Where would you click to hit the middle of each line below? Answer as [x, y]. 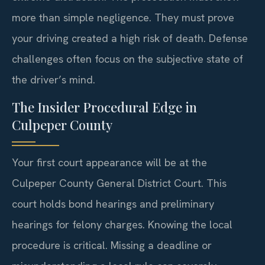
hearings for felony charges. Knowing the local [122, 225]
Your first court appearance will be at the [109, 163]
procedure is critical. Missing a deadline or [112, 245]
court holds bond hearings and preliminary [113, 204]
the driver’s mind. [54, 80]
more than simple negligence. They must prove [123, 18]
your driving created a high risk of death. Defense [130, 38]
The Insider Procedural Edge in [104, 107]
